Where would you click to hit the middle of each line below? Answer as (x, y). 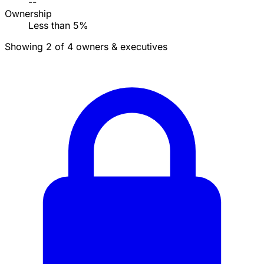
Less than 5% (58, 26)
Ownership (28, 14)
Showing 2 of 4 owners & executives (86, 47)
